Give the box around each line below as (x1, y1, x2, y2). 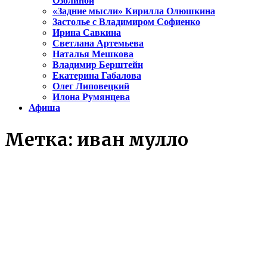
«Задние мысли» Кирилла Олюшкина (52, 6, 215, 17)
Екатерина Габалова (52, 70, 141, 81)
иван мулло (77, 128, 188, 151)
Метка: (5, 128, 77, 151)
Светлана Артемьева (52, 38, 144, 49)
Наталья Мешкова (52, 49, 133, 60)
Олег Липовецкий (52, 81, 129, 92)
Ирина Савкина (52, 27, 121, 38)
